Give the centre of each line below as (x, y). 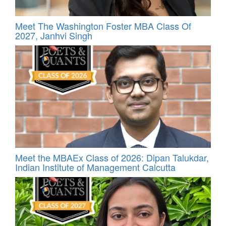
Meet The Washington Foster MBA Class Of (103, 26)
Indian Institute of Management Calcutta (95, 167)
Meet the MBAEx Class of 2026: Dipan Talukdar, (112, 157)
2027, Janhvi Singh (54, 36)
